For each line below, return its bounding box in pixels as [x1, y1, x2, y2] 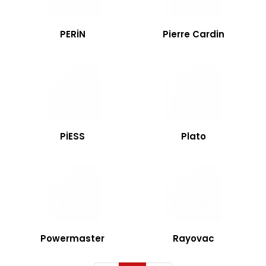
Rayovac [173, 232, 214, 245]
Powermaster [40, 232, 104, 245]
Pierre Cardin [163, 28, 224, 40]
